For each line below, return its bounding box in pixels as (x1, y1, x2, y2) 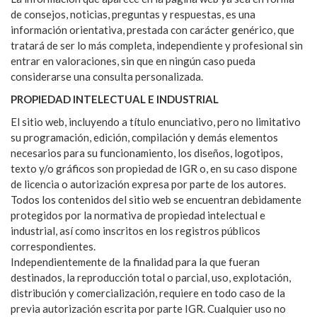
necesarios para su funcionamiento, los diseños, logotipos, (11, 146, 282, 159)
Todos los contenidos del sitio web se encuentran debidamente (11, 192, 301, 206)
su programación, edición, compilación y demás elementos (11, 130, 278, 144)
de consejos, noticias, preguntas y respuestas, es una (11, 7, 255, 21)
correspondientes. (11, 239, 96, 253)
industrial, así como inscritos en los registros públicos (11, 224, 260, 237)
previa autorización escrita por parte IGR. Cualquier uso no (11, 301, 286, 315)
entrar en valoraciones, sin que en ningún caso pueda (11, 54, 255, 67)
